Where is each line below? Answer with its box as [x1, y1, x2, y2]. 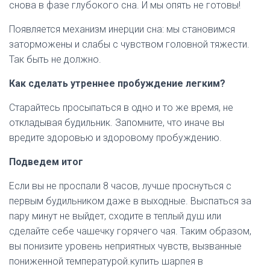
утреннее [71, 78, 115, 89]
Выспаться [190, 195, 239, 207]
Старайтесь [9, 102, 60, 113]
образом [209, 225, 250, 237]
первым [9, 195, 43, 207]
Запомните [115, 117, 163, 128]
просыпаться [63, 102, 121, 113]
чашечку [77, 225, 115, 237]
